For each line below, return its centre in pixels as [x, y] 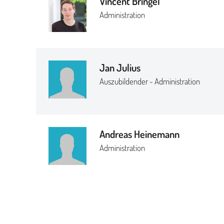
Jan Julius [120, 68]
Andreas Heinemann [139, 134]
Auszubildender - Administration [149, 81]
